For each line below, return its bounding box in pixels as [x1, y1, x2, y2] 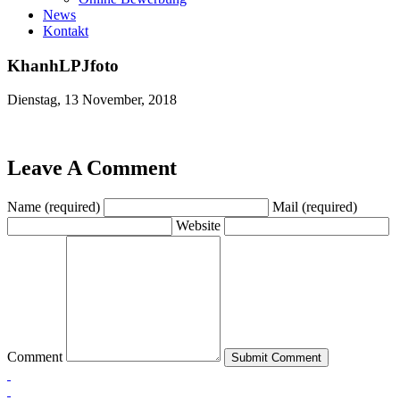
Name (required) [7, 199, 100, 215]
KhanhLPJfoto [7, 55, 119, 75]
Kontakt [43, 23, 88, 38]
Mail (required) [272, 199, 357, 215]
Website [176, 218, 221, 234]
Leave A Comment [7, 156, 177, 180]
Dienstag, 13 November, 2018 [7, 92, 177, 108]
